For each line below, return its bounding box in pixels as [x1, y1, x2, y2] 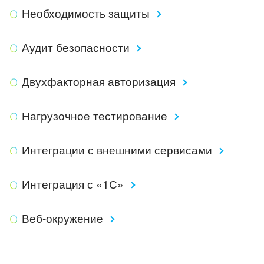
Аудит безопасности [21, 39, 133, 55]
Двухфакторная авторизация [21, 73, 179, 89]
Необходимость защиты [21, 5, 153, 21]
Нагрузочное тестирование [21, 107, 170, 123]
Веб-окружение [21, 210, 106, 226]
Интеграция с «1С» [21, 176, 127, 192]
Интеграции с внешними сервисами [21, 141, 215, 157]
